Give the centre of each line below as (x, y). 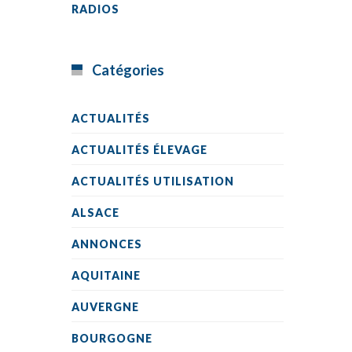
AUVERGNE (105, 307)
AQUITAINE (106, 275)
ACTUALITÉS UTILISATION (153, 181)
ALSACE (95, 213)
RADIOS (95, 9)
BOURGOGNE (112, 338)
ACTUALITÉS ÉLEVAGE (139, 150)
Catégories (128, 70)
